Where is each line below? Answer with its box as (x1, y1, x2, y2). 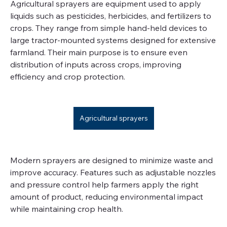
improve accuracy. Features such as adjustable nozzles (10, 167, 216, 177)
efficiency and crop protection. (10, 71, 125, 82)
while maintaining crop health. (10, 204, 123, 214)
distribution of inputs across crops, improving (10, 59, 181, 69)
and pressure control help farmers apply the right (10, 179, 199, 190)
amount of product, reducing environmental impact (10, 192, 203, 202)
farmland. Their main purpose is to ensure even (10, 47, 187, 57)
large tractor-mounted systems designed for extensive (10, 35, 216, 45)
